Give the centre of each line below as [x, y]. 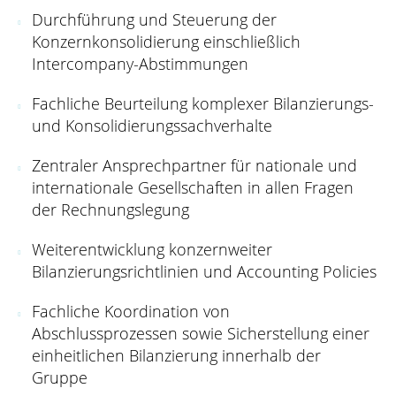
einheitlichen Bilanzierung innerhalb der [176, 355]
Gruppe [60, 377]
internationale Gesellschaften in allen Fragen [193, 187]
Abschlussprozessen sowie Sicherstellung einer [201, 333]
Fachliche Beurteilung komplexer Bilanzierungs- [203, 103]
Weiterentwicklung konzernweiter [152, 249]
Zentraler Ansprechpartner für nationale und [194, 165]
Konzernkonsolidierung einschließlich [166, 41]
